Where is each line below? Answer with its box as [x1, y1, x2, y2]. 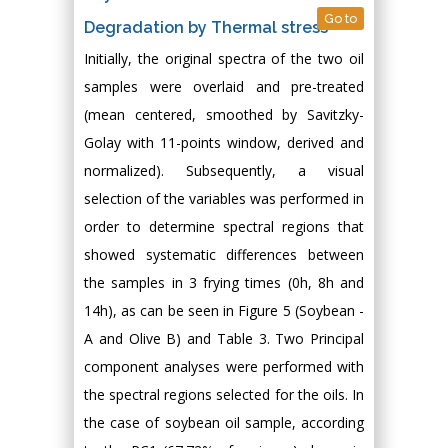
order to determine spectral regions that [84, 217, 364, 237]
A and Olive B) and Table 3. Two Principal [84, 329, 364, 349]
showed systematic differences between [84, 245, 364, 265]
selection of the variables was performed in [84, 189, 364, 209]
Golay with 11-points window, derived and [84, 133, 364, 153]
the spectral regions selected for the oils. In [84, 385, 364, 405]
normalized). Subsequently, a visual [84, 161, 364, 181]
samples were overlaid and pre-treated [84, 77, 364, 97]
